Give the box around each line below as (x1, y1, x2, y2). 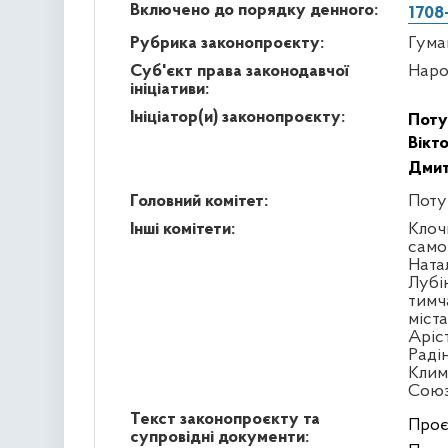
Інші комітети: (129, 219, 235, 239)
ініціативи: (129, 79, 209, 99)
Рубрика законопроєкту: (129, 33, 324, 53)
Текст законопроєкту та (129, 409, 320, 429)
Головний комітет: (129, 191, 268, 211)
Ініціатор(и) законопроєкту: (129, 107, 345, 127)
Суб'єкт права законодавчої (129, 61, 349, 81)
